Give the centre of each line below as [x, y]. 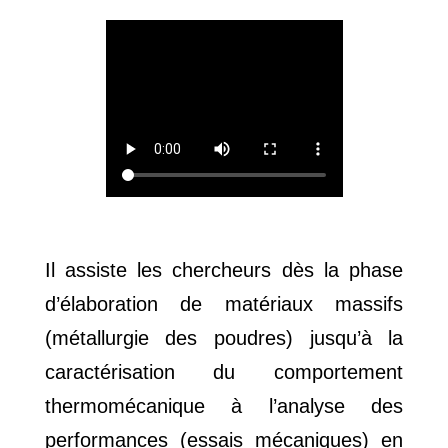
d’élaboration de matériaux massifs [224, 304]
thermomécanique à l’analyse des [224, 406]
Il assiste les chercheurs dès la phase [224, 270]
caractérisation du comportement [224, 372]
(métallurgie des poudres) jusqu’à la [224, 338]
